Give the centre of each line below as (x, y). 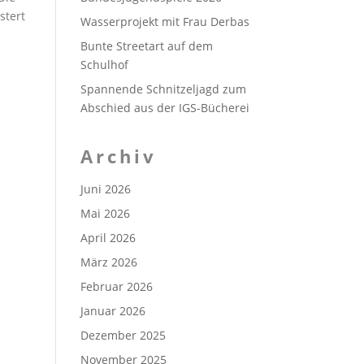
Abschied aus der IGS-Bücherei (165, 108)
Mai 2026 (105, 213)
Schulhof (104, 65)
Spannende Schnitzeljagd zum (163, 89)
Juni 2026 (105, 189)
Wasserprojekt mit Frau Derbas (165, 22)
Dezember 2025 (123, 335)
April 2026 (108, 238)
